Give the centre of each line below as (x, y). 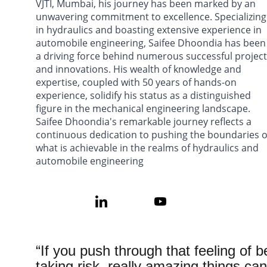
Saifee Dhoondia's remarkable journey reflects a (145, 122)
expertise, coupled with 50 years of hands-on (137, 82)
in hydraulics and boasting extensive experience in (150, 30)
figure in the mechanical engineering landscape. (144, 108)
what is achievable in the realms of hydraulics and (148, 148)
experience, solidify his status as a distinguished (145, 95)
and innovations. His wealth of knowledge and (140, 69)
